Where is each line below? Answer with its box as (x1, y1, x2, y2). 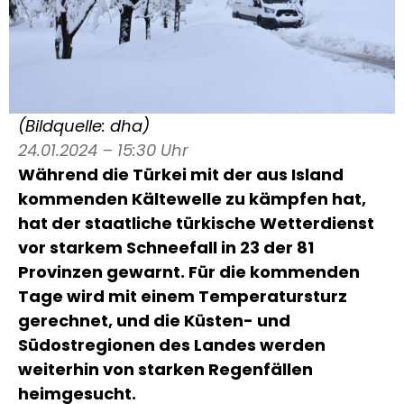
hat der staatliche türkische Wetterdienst (18, 212, 374, 234)
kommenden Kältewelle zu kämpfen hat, (18, 188, 366, 210)
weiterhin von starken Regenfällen (18, 358, 313, 381)
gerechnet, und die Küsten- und (18, 309, 290, 332)
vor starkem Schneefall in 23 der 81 (18, 236, 314, 259)
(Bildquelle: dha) (18, 115, 150, 137)
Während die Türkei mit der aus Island (18, 163, 344, 186)
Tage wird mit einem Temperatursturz (18, 285, 347, 308)
